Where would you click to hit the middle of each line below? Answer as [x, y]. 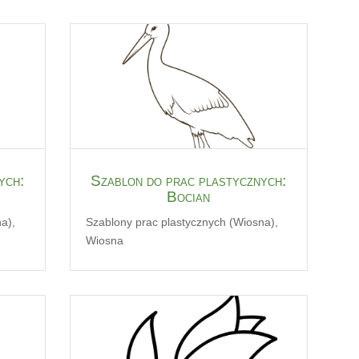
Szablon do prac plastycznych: [189, 180]
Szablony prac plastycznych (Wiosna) [180, 222]
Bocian [189, 196]
